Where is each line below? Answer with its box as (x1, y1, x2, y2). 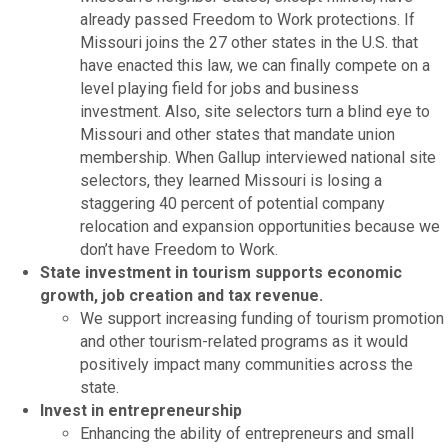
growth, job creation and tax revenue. (40, 285, 323, 305)
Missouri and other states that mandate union (80, 124, 395, 144)
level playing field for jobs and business (80, 78, 359, 98)
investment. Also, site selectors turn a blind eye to (80, 101, 430, 121)
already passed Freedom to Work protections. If (80, 9, 415, 29)
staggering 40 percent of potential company (80, 193, 385, 213)
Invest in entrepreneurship (40, 400, 242, 420)
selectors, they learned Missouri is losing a (80, 170, 382, 190)
